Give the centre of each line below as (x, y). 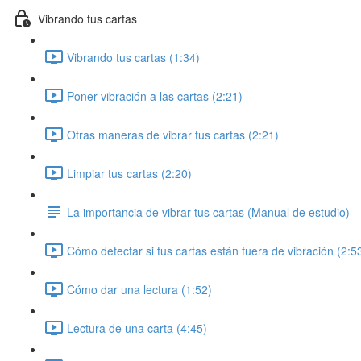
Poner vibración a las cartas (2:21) (155, 95)
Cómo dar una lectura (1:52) (139, 289)
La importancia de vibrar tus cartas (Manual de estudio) (208, 212)
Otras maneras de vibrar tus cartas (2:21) (173, 134)
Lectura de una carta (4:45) (137, 328)
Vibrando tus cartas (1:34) (133, 57)
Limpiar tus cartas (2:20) (129, 173)
